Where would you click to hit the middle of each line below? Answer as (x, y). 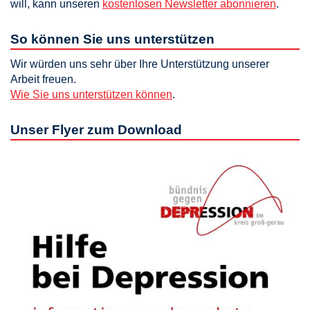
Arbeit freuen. (43, 80)
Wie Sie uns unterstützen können (91, 95)
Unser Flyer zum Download (96, 130)
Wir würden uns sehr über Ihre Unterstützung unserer (140, 64)
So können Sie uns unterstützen (112, 39)
